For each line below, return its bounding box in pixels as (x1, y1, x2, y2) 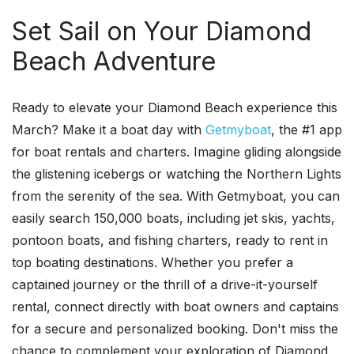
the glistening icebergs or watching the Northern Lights (12, 166, 341, 183)
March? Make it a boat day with (12, 122, 205, 138)
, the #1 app (271, 122, 342, 138)
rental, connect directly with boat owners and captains (12, 299, 339, 315)
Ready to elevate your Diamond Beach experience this (12, 100, 337, 116)
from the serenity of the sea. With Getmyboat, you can (12, 188, 340, 205)
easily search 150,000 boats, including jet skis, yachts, (12, 210, 335, 227)
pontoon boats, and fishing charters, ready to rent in (12, 232, 328, 249)
